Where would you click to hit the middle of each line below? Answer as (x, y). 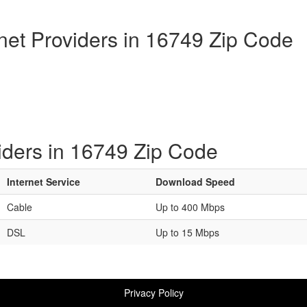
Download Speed (195, 182)
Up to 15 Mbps (187, 232)
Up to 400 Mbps (190, 207)
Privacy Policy (153, 293)
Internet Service (44, 182)
